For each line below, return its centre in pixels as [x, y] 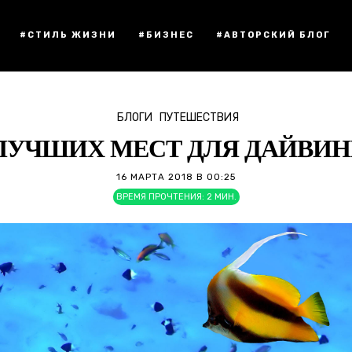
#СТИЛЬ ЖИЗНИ [68, 35]
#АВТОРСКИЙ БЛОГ [273, 35]
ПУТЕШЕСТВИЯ [199, 117]
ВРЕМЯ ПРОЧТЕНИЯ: [160, 197]
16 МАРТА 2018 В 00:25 [176, 177]
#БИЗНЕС [166, 35]
